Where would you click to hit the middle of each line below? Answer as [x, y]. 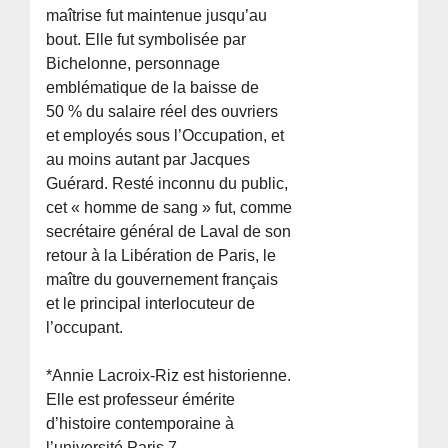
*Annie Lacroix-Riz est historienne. [169, 375]
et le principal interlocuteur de [151, 303]
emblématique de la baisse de [153, 87]
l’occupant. [85, 327]
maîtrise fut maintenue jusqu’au [157, 15]
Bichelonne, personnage [133, 63]
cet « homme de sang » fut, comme [169, 207]
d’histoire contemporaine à [140, 423]
